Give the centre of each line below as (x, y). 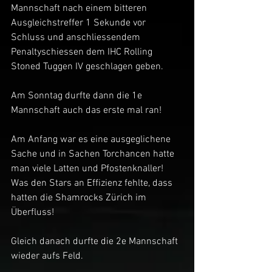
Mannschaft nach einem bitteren (80, 8)
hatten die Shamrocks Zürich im (80, 198)
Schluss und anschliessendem (77, 38)
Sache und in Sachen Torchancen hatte (94, 154)
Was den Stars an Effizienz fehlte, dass (93, 183)
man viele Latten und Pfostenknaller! (88, 169)
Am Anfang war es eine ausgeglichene (92, 140)
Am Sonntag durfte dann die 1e (78, 96)
